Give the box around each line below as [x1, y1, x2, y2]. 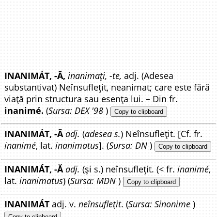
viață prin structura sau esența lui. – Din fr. [4, 93, 178, 105]
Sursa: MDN [70, 174, 116, 186]
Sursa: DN [109, 139, 148, 152]
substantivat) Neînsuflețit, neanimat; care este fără [4, 81, 210, 93]
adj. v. [49, 198, 79, 210]
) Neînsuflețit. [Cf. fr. [121, 128, 203, 140]
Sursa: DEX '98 [48, 105, 104, 116]
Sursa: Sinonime [128, 198, 191, 210]
